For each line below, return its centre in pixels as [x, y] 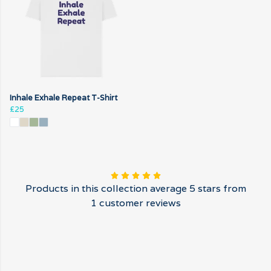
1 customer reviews [135, 203]
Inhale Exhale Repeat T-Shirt [64, 97]
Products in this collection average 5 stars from [135, 188]
